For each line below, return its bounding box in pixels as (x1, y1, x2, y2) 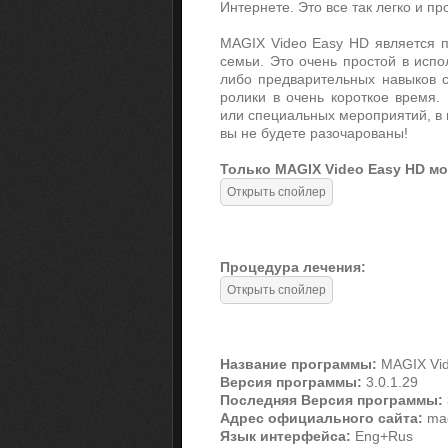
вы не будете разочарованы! (220, 125, 408, 141)
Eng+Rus (351, 428, 413, 445)
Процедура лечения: (220, 258, 366, 275)
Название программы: (220, 356, 377, 373)
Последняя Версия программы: (220, 392, 443, 409)
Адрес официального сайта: (220, 410, 423, 427)
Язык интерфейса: (220, 428, 351, 445)
